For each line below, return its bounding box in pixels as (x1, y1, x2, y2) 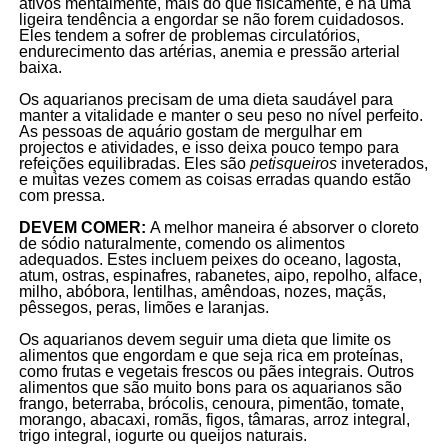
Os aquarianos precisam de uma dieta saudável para (18, 90, 393, 108)
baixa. (18, 58, 66, 76)
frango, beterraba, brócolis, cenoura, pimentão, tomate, (18, 394, 404, 412)
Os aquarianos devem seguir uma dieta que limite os (18, 330, 391, 348)
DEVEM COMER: (18, 218, 150, 236)
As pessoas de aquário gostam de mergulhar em (18, 122, 362, 140)
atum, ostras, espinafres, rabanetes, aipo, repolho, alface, (18, 266, 422, 284)
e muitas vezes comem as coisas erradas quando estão (18, 170, 411, 188)
